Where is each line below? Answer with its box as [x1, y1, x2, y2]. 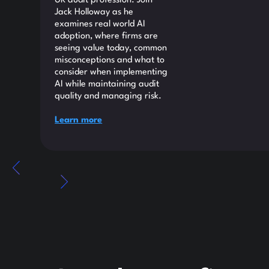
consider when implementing [55, 67, 168, 77]
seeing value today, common [55, 43, 168, 53]
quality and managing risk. [55, 91, 162, 101]
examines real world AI [55, 19, 146, 29]
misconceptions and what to [55, 55, 165, 65]
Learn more [55, 115, 103, 125]
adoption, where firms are [55, 31, 159, 41]
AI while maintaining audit [55, 79, 160, 89]
